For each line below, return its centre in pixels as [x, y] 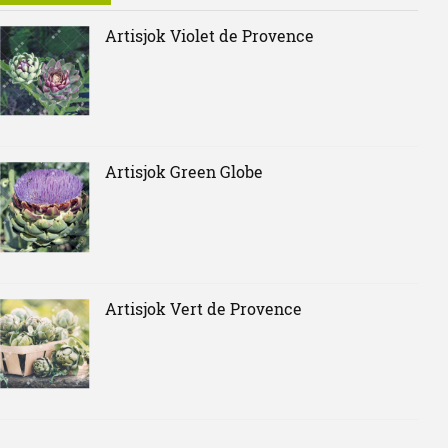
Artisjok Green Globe [183, 172]
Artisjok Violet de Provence [209, 35]
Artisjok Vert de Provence [203, 308]
